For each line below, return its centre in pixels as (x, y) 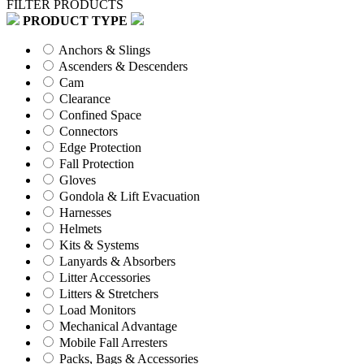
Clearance (85, 99)
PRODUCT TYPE (75, 21)
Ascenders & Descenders (123, 67)
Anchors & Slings (104, 50)
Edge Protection (100, 148)
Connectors (89, 132)
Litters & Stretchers (109, 294)
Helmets (80, 229)
